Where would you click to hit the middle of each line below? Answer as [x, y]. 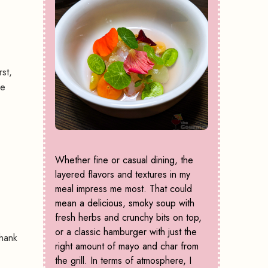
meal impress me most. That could [124, 189]
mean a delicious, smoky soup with [125, 203]
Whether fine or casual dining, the [124, 160]
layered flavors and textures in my [123, 175]
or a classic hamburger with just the [126, 232]
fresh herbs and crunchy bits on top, [128, 218]
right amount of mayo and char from [127, 246]
